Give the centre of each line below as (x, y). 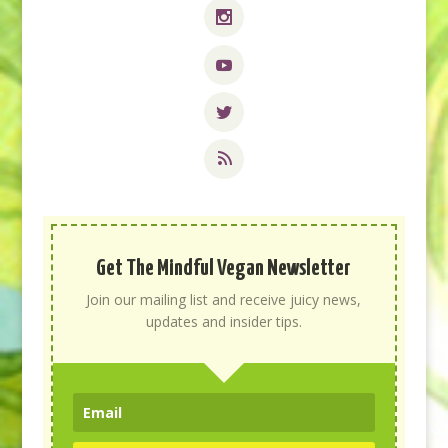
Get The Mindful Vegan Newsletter (224, 268)
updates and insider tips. (223, 321)
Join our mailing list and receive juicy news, (224, 299)
